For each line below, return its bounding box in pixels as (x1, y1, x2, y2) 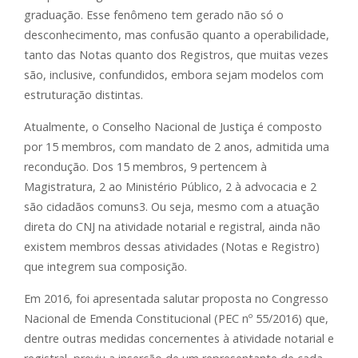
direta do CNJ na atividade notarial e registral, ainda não (24, 219, 320, 235)
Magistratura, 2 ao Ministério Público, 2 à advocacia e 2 (24, 179, 316, 195)
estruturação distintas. (24, 87, 143, 103)
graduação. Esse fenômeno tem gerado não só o (24, 7, 284, 23)
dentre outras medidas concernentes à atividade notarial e (24, 331, 334, 347)
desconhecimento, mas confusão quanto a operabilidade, (24, 27, 329, 43)
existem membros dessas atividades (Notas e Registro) (24, 239, 320, 255)
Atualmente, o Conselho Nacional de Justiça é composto (24, 119, 322, 135)
